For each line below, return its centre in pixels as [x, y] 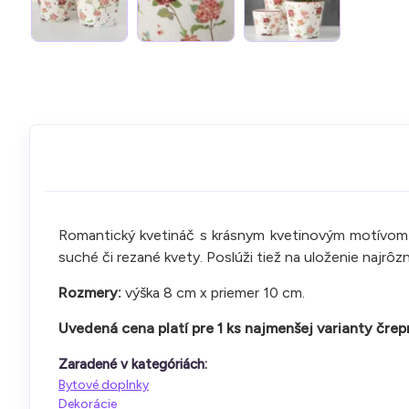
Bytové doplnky [104, 385]
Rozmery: [92, 293]
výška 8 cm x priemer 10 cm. [215, 293]
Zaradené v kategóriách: [133, 365]
